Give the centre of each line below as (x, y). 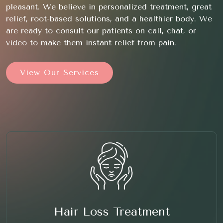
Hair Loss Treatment (111, 212)
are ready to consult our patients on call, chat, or (101, 31)
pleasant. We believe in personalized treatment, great (109, 7)
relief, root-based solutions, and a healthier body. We (109, 19)
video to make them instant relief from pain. (91, 43)
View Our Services (59, 73)
